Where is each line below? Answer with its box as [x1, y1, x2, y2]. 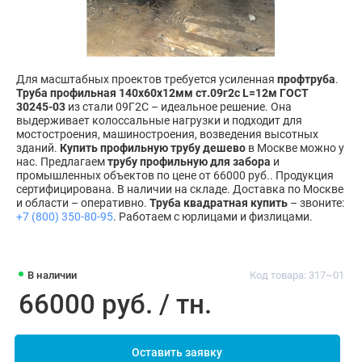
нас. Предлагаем [16, 154, 107, 169]
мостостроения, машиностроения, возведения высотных [16, 127, 318, 141]
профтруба [277, 72, 335, 86]
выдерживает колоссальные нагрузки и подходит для [16, 113, 302, 128]
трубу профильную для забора [107, 154, 271, 169]
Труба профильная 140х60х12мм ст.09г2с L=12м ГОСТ [16, 86, 309, 100]
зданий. [16, 141, 60, 155]
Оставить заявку [132, 346, 222, 360]
